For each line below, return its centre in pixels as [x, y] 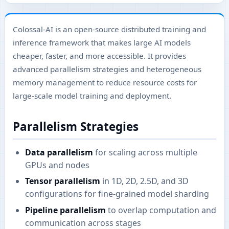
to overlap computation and [161, 210]
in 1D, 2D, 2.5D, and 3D [144, 181]
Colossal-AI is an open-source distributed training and [109, 29]
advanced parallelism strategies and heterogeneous [107, 69]
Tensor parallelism [63, 181]
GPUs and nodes [57, 165]
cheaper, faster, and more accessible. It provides [99, 56]
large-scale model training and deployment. [92, 96]
